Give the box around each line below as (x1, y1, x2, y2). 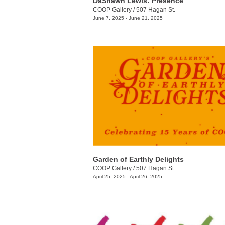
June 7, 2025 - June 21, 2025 (93, 15, 163, 21)
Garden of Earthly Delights (93, 155, 184, 164)
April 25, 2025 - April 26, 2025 (93, 174, 162, 180)
